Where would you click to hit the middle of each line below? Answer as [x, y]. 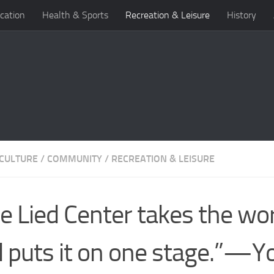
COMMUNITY [75, 158]
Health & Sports [75, 15]
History [242, 15]
